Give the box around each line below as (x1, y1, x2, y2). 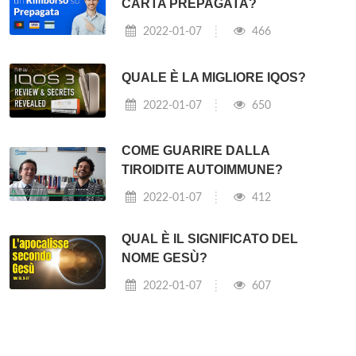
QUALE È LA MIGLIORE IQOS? (122, 70, 307, 84)
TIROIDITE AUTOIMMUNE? (122, 163, 284, 177)
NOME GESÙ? (122, 251, 208, 265)
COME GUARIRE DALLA (122, 144, 270, 158)
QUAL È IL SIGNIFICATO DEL (122, 232, 299, 246)
